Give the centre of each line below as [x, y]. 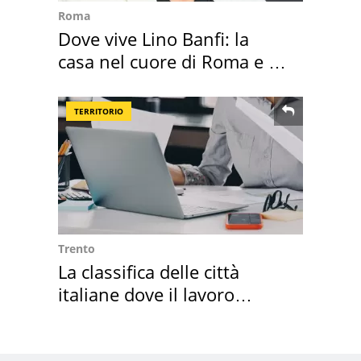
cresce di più [110, 316]
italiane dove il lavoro [146, 294]
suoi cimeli [102, 83]
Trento [77, 248]
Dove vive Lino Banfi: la [154, 38]
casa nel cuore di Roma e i [166, 61]
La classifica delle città [149, 271]
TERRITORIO [99, 111]
